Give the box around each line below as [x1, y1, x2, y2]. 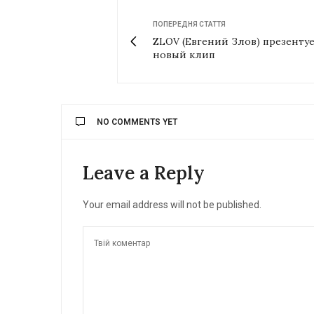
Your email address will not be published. [83, 198, 261, 210]
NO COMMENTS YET [97, 116, 177, 127]
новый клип [153, 48, 215, 61]
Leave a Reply [83, 161, 205, 184]
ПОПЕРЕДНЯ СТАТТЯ [153, 20, 226, 28]
